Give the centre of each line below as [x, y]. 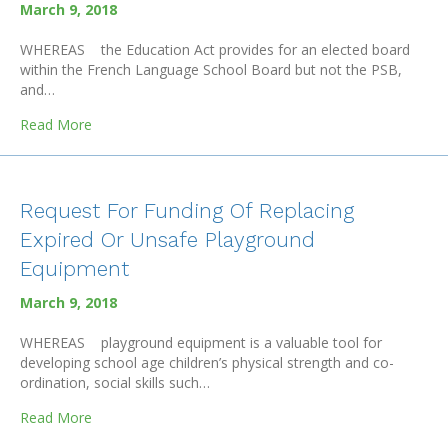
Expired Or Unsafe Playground [167, 239]
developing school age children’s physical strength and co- [207, 362]
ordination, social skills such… [115, 382]
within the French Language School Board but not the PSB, [211, 69]
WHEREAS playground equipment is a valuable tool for [201, 342]
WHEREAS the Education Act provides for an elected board [215, 49]
